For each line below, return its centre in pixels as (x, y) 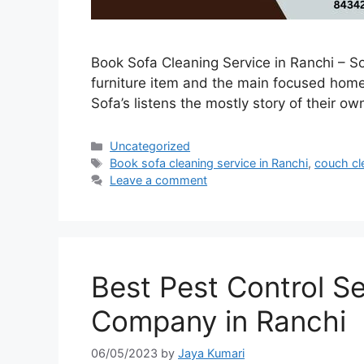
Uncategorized (150, 146)
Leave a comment (159, 180)
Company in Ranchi (219, 321)
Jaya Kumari (211, 353)
